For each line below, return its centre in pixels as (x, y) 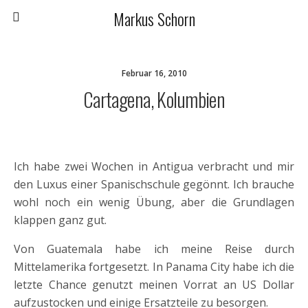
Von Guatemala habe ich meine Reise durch (154, 249)
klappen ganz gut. (60, 220)
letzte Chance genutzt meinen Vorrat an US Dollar (154, 285)
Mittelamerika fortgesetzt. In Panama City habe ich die (154, 267)
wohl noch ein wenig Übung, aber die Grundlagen (154, 202)
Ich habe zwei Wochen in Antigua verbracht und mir (154, 166)
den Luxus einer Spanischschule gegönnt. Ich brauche (154, 184)
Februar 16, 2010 (154, 73)
